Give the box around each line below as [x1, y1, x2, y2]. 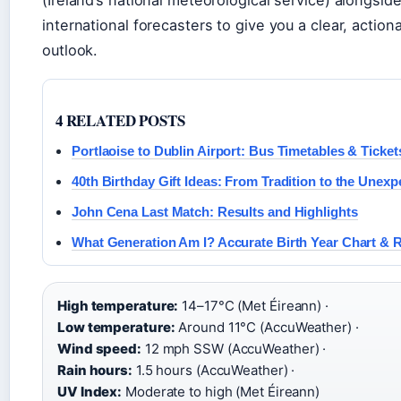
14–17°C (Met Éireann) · [178, 296, 328, 314]
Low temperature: [57, 318, 175, 336]
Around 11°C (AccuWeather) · [175, 318, 359, 336]
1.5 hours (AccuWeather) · [132, 361, 295, 379]
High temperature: [57, 296, 179, 314]
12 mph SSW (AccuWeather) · [141, 339, 327, 357]
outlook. [42, 40, 98, 59]
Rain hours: [57, 361, 132, 379]
